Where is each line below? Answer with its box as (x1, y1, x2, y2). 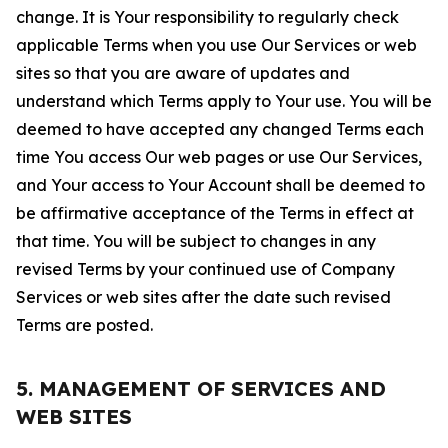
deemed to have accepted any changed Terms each (16, 119, 424, 139)
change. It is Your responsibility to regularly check (16, 7, 399, 27)
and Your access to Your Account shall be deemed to (16, 175, 425, 195)
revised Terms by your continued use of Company (16, 259, 395, 279)
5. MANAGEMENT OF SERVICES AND (16, 376, 386, 401)
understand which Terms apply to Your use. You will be (16, 91, 432, 111)
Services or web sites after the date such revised (16, 287, 391, 307)
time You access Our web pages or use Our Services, (16, 147, 422, 167)
